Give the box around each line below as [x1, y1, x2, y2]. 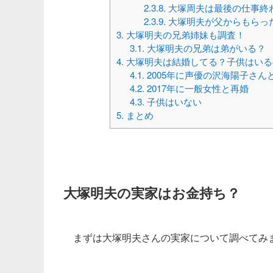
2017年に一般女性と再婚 [144, 82, 249, 95]
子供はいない [144, 95, 202, 108]
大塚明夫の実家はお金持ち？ [63, 182, 240, 202]
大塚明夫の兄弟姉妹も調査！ [123, 28, 245, 41]
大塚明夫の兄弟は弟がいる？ [144, 41, 266, 55]
